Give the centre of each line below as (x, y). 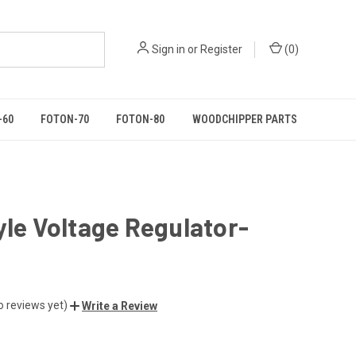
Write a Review (120, 306)
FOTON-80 (141, 119)
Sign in (168, 49)
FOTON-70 (65, 119)
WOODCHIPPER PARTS (244, 119)
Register (221, 49)
